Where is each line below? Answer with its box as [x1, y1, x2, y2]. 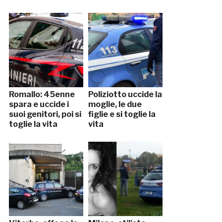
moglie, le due [88, 100, 142, 110]
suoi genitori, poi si [8, 110, 81, 119]
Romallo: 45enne [8, 90, 75, 100]
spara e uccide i [8, 100, 69, 110]
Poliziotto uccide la [88, 90, 162, 100]
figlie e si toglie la [88, 110, 156, 119]
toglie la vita [8, 119, 57, 129]
